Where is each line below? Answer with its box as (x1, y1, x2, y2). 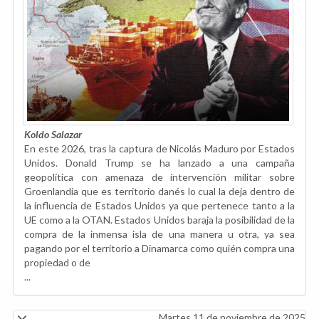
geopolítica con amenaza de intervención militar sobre (24, 170, 295, 183)
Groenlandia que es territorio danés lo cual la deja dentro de (24, 184, 295, 197)
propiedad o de (24, 256, 90, 268)
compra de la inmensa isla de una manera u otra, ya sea (24, 227, 295, 240)
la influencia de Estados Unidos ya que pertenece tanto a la (24, 199, 295, 211)
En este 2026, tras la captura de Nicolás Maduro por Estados (24, 142, 295, 155)
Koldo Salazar (24, 127, 82, 140)
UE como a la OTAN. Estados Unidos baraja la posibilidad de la (24, 213, 295, 226)
